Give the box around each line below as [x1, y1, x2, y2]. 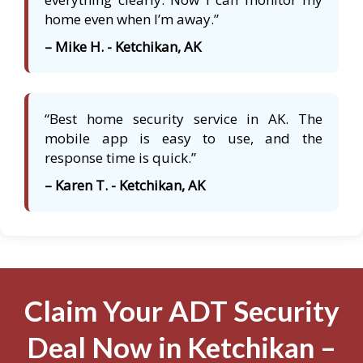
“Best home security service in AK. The [45, 109, 322, 129]
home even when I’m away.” [45, 10, 219, 29]
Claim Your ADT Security [23, 293, 340, 328]
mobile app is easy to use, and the [45, 129, 322, 148]
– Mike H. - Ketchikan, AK [45, 37, 201, 57]
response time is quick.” [45, 148, 196, 168]
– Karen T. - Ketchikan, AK [45, 176, 205, 195]
